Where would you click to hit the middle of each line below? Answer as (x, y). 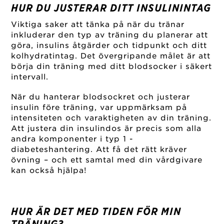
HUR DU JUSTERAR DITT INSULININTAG (111, 8)
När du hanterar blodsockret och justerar (101, 97)
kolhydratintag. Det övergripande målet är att (111, 56)
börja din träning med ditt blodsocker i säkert (112, 67)
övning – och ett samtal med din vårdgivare (107, 160)
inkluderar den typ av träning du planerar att (110, 35)
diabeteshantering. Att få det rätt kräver (99, 150)
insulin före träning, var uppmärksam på (99, 108)
